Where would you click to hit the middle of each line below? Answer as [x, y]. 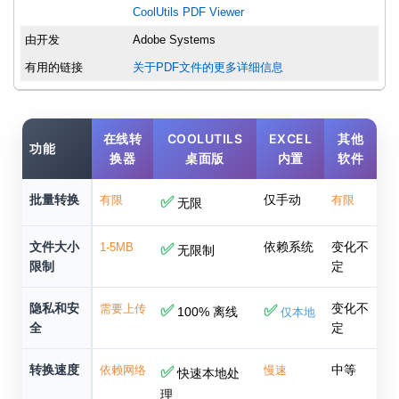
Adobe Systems [174, 40]
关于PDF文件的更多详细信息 [208, 68]
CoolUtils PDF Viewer [188, 12]
